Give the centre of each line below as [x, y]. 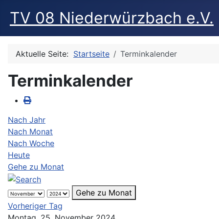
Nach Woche [31, 143]
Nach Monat [30, 131]
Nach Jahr [27, 120]
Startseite [91, 54]
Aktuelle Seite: [44, 54]
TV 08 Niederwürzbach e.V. [112, 18]
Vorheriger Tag [35, 206]
